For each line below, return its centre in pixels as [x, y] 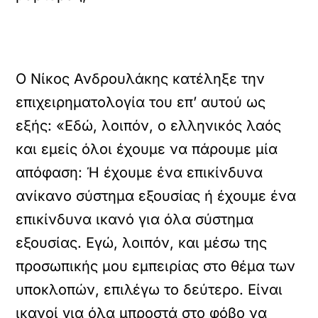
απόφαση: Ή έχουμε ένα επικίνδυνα [139, 172]
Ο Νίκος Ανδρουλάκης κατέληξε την [141, 79]
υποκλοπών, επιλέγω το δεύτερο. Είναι [149, 290]
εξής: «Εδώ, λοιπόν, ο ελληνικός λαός [149, 126]
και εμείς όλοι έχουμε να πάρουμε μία [147, 149]
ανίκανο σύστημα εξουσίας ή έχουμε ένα [156, 196]
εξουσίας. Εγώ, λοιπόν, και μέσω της [142, 243]
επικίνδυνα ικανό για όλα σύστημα [135, 219]
